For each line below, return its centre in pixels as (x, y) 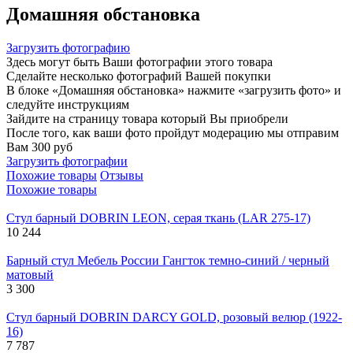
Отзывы (122, 175)
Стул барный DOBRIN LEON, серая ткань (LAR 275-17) (158, 217)
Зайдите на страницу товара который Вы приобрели (147, 118)
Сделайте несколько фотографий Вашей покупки (139, 76)
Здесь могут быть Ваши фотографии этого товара (139, 61)
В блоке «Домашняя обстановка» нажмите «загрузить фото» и (174, 90)
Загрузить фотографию (68, 47)
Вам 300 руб (39, 147)
